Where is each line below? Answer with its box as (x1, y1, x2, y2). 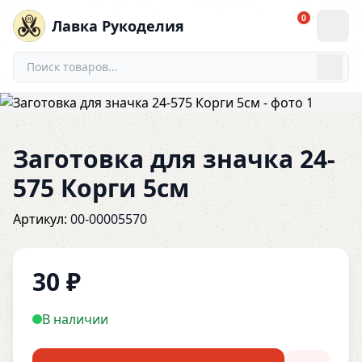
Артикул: (13, 210, 70, 228)
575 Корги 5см (13, 171, 189, 204)
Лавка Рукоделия (52, 16, 184, 36)
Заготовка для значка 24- (13, 142, 335, 175)
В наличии (42, 310, 108, 328)
